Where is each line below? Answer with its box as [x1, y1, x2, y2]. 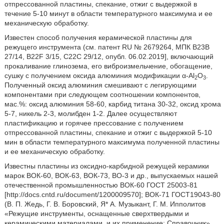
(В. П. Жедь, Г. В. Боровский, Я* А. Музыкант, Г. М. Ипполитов [4, 200, 205, 208]
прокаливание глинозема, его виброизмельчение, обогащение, [4, 62, 212, 70]
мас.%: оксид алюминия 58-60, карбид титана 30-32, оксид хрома [4, 100, 221, 108]
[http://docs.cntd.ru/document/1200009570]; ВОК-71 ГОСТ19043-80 [4, 190, 220, 198]
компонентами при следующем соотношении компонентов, [4, 90, 200, 98]
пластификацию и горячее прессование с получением [4, 119, 183, 127]
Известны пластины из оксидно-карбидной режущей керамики [4, 162, 209, 170]
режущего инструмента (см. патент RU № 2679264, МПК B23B [4, 43, 209, 51]
